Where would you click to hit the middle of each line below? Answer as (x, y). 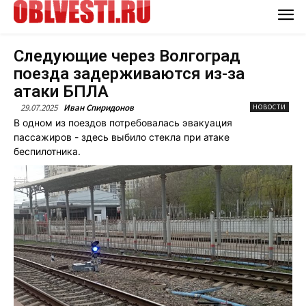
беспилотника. (47, 151)
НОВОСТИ (269, 107)
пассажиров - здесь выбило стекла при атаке (122, 137)
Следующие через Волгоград (127, 56)
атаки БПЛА (61, 91)
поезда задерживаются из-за (129, 73)
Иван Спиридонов (99, 107)
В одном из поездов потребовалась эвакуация (123, 122)
